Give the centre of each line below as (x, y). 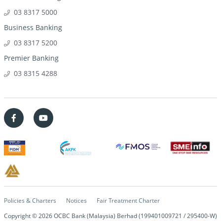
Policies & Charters (30, 200)
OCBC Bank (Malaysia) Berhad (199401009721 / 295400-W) (135, 216)
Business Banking (33, 27)
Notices (76, 200)
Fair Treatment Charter (128, 200)
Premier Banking (31, 58)
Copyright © (21, 216)
